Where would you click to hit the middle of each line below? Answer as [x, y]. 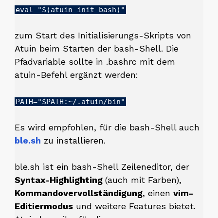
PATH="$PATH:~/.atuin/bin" [70, 101]
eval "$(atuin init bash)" [70, 9]
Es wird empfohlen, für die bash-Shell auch [107, 127]
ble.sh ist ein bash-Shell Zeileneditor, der [102, 166]
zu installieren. [73, 140]
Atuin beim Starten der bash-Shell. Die [97, 48]
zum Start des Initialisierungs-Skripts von [103, 35]
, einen [158, 193]
